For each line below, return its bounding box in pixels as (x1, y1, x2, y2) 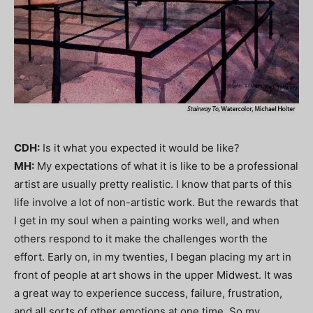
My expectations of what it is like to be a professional (34, 159, 298, 173)
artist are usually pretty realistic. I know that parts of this (14, 177, 292, 191)
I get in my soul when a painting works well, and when (14, 213, 279, 227)
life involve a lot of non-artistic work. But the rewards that (14, 195, 298, 209)
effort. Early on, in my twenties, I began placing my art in (14, 249, 291, 263)
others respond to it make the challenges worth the (14, 231, 268, 245)
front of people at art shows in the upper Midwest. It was (14, 268, 293, 282)
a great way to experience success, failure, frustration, (14, 286, 282, 300)
